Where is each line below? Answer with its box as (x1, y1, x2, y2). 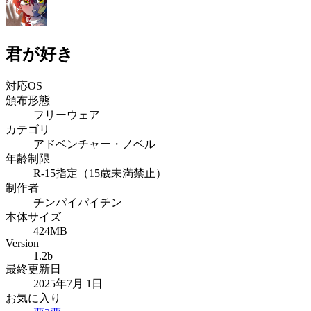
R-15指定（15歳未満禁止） (33, 167, 167, 180)
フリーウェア (33, 109, 100, 121)
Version (6, 237, 39, 250)
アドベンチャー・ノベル (33, 138, 155, 151)
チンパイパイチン (33, 196, 122, 209)
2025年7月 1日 (33, 278, 103, 290)
